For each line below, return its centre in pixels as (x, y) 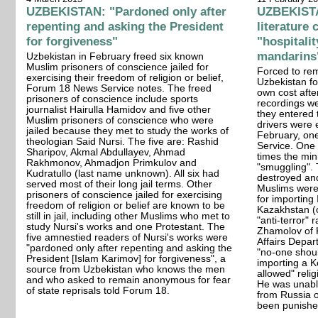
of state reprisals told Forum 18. (98, 290)
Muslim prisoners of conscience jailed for (118, 67)
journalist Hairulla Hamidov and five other (119, 109)
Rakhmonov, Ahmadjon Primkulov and (112, 163)
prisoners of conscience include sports (113, 99)
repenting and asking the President (125, 26)
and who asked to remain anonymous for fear (129, 280)
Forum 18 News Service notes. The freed (119, 88)
